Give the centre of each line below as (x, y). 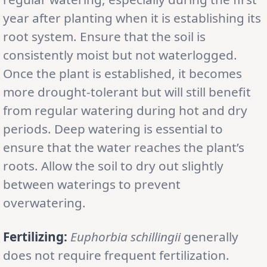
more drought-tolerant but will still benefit (127, 91)
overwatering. (44, 202)
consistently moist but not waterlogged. (120, 55)
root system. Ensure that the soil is (104, 36)
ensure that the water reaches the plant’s (124, 147)
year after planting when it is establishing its (132, 18)
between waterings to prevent (92, 184)
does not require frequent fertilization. (116, 255)
